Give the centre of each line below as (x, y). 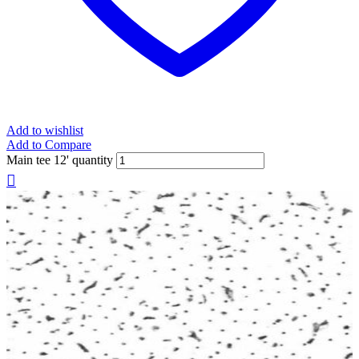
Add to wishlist (45, 131)
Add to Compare (49, 145)
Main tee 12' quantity (60, 160)
